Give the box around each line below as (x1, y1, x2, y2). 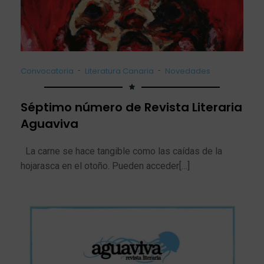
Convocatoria (21, 65, 74, 77)
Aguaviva (21, 115, 78, 132)
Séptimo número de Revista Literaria (21, 98, 242, 115)
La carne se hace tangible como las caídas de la (21, 145, 222, 157)
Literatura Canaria (85, 65, 154, 77)
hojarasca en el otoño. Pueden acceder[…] (21, 160, 190, 171)
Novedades (165, 65, 210, 77)
